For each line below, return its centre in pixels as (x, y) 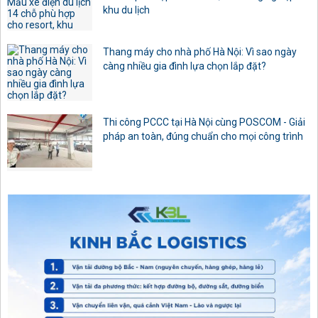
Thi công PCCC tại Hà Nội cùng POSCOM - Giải (204, 122)
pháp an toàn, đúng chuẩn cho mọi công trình (203, 137)
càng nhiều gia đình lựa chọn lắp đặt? (185, 66)
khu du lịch (126, 10)
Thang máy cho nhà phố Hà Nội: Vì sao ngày (200, 52)
